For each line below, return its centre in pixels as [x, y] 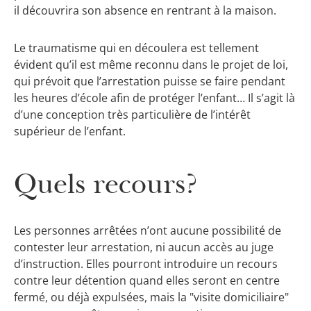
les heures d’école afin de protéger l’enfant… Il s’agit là [154, 98]
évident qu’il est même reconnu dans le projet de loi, [151, 65]
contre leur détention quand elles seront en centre [147, 280]
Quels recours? [106, 184]
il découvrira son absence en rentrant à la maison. [145, 10]
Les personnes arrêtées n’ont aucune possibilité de [148, 230]
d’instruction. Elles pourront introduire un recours [146, 263]
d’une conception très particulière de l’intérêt [132, 115]
